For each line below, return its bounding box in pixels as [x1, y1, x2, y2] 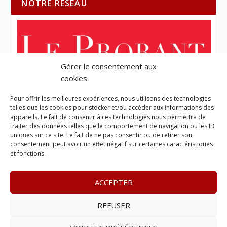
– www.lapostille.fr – [78, 202, 147, 212]
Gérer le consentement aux [61, 61, 157, 71]
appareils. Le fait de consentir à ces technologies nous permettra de [10, 112, 206, 121]
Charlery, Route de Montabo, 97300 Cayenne [7, 214, 168, 224]
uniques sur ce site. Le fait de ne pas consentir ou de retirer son [10, 131, 192, 139]
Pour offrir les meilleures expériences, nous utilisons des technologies [10, 94, 211, 103]
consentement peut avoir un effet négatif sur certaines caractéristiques [10, 140, 213, 148]
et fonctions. [10, 149, 46, 158]
